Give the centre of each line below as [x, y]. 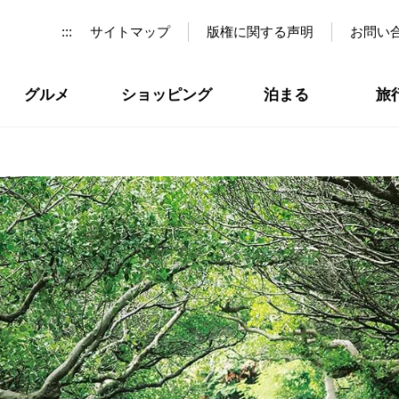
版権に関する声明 [260, 32]
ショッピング [166, 95]
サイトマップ [130, 32]
